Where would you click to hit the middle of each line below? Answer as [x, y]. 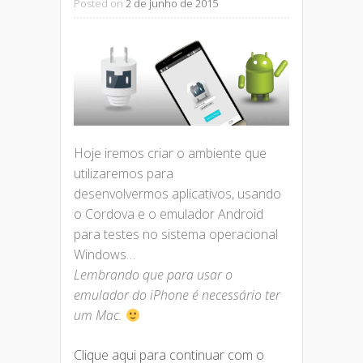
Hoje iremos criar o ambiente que [170, 154]
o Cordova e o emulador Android [169, 214]
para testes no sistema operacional [176, 235]
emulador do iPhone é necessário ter [177, 295]
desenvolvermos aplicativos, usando [177, 194]
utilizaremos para [124, 174]
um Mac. [100, 316]
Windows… [105, 255]
